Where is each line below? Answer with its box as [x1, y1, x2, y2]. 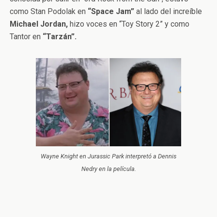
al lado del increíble [134, 7, 202, 16]
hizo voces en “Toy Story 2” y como [68, 19, 189, 29]
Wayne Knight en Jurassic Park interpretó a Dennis [41, 152, 176, 160]
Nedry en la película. [81, 165, 136, 172]
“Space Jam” [88, 7, 134, 16]
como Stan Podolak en [10, 7, 88, 16]
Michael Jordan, [10, 19, 68, 29]
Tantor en [10, 32, 43, 42]
